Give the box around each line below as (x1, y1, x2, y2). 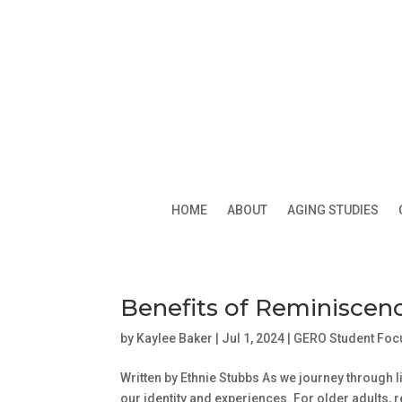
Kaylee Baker (136, 330, 214, 345)
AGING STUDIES (287, 202, 379, 217)
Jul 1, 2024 (222, 330, 285, 345)
